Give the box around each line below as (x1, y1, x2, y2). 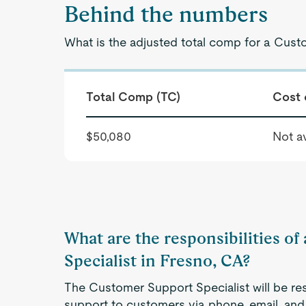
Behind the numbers (64, 1, 268, 27)
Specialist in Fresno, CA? (64, 251, 251, 270)
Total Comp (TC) (86, 89, 181, 104)
